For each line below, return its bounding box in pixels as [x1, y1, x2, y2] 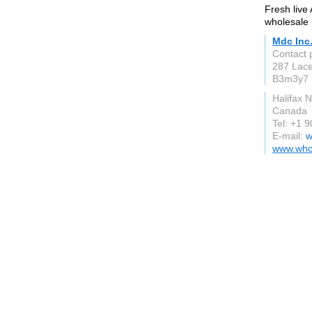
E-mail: [272, 130, 306, 141]
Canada [272, 105, 307, 116]
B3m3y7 [272, 73, 309, 84]
